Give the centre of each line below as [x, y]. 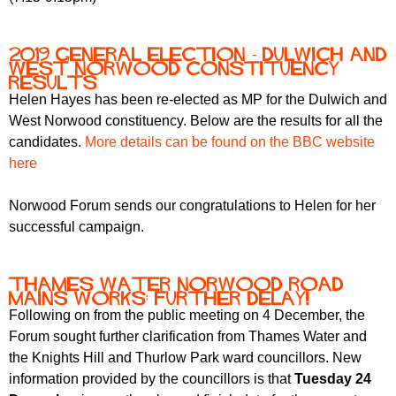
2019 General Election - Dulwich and [198, 54]
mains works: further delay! [160, 298]
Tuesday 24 [333, 379]
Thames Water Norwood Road [176, 284]
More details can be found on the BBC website [230, 142]
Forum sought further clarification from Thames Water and [188, 337]
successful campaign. [76, 227]
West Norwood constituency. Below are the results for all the [196, 121]
